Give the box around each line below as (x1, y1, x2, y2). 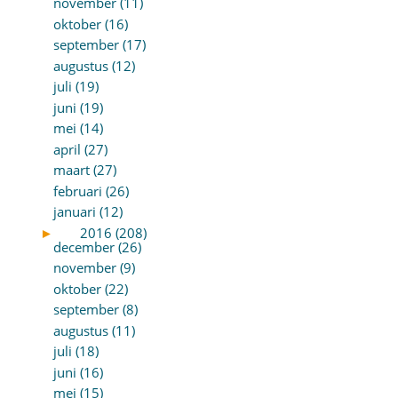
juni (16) (52, 362, 103, 381)
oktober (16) (52, 14, 128, 33)
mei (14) (52, 119, 103, 138)
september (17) (52, 36, 146, 54)
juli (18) (52, 342, 99, 361)
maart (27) (52, 161, 116, 179)
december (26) (52, 237, 141, 256)
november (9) (52, 259, 135, 277)
